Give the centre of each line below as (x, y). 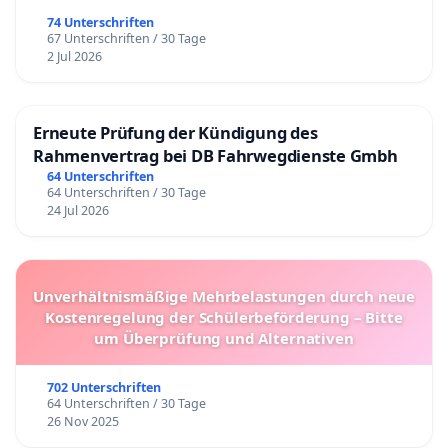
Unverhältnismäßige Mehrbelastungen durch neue (224, 295)
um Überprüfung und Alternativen (224, 337)
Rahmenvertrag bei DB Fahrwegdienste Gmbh (215, 156)
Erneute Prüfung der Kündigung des (175, 133)
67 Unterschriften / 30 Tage (126, 39)
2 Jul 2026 (74, 57)
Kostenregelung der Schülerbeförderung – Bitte (224, 316)
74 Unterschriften (100, 23)
